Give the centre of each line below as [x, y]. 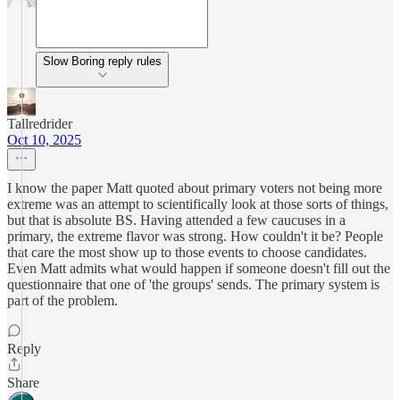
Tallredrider [40, 124]
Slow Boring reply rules [135, 61]
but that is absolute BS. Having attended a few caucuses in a [176, 220]
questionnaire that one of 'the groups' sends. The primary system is [193, 284]
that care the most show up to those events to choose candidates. [187, 252]
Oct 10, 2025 [44, 140]
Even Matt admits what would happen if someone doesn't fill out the [199, 268]
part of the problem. [62, 300]
